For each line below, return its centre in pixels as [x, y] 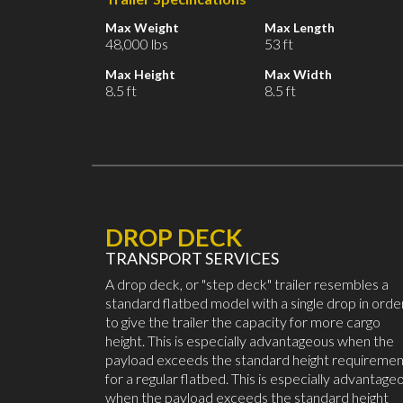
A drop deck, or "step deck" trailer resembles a [247, 284]
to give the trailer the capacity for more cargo [243, 322]
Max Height [140, 75]
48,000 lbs [137, 44]
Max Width [298, 75]
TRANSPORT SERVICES [192, 259]
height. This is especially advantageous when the [250, 341]
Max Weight [142, 28]
